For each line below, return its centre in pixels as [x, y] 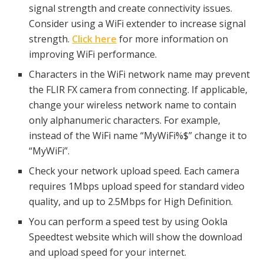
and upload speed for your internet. [108, 253]
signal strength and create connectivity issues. [131, 9]
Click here [95, 39]
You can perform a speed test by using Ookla [128, 222]
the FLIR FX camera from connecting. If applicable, [138, 90]
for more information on [173, 39]
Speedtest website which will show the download [136, 237]
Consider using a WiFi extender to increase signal [138, 24]
